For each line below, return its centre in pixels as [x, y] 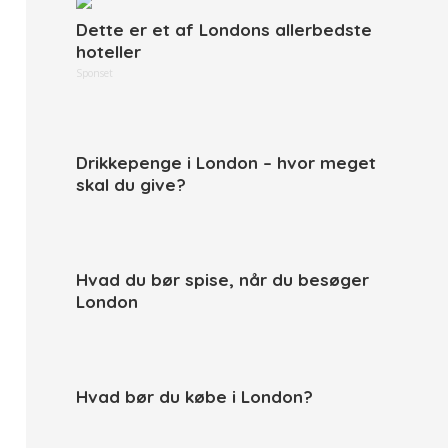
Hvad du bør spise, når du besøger [222, 279]
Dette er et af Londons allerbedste [224, 29]
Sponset [94, 73]
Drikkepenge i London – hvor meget [226, 162]
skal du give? [131, 184]
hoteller [108, 51]
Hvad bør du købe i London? [194, 396]
